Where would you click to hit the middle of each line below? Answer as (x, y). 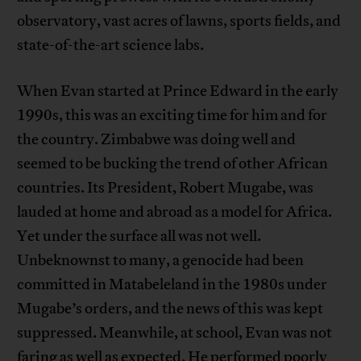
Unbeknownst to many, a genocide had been (161, 261)
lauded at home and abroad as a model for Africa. (175, 212)
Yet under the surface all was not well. (139, 237)
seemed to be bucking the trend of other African (173, 164)
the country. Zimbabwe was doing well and (157, 140)
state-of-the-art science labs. (111, 46)
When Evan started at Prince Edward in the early (178, 91)
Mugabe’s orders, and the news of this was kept (170, 309)
